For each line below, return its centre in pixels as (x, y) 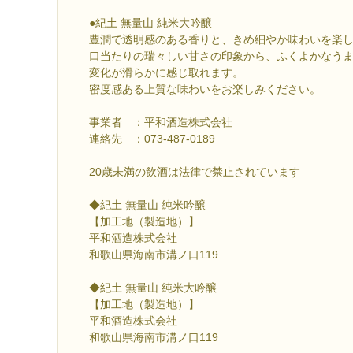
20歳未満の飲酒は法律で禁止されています (195, 172)
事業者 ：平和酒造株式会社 (161, 123)
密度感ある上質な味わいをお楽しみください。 (205, 89)
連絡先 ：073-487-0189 (152, 139)
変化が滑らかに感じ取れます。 (166, 73)
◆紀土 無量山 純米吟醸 (147, 205)
